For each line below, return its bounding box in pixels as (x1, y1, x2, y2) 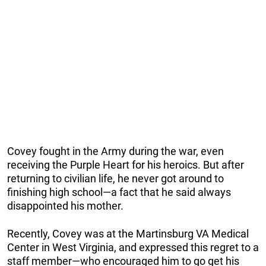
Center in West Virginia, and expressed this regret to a (7, 240, 259, 254)
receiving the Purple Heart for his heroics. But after (7, 158, 244, 171)
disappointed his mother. (7, 199, 123, 212)
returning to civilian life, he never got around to (7, 172, 224, 185)
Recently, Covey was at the (7, 227, 136, 240)
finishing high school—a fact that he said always (7, 185, 231, 198)
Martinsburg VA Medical (136, 227, 249, 240)
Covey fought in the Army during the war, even (7, 144, 224, 157)
